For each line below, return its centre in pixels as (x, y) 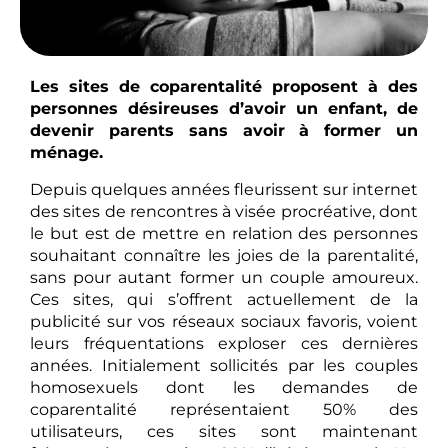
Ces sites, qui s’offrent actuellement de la (224, 299)
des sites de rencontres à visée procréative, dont (224, 211)
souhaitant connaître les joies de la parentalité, (224, 255)
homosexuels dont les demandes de (224, 387)
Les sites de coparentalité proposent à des (224, 87)
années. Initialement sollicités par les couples (224, 365)
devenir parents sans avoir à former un (224, 131)
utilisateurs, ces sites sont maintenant (224, 431)
